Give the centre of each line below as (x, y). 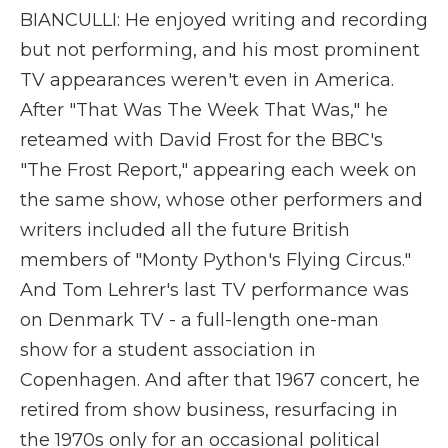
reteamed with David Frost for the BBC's (201, 140)
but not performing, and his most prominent (220, 50)
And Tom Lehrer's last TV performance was (214, 290)
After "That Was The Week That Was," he (204, 110)
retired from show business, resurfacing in (209, 410)
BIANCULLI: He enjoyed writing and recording (224, 20)
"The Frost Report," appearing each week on (218, 170)
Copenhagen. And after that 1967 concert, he (220, 380)
